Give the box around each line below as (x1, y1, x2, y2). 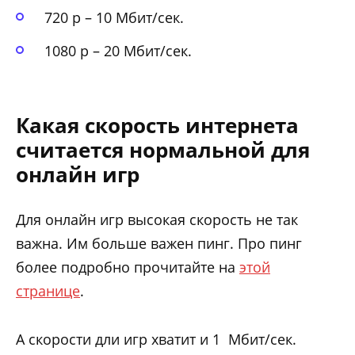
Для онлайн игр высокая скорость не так (16, 210, 298, 230)
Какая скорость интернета (16, 111, 299, 140)
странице (16, 281, 80, 301)
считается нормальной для (16, 136, 310, 165)
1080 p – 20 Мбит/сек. (44, 41, 192, 61)
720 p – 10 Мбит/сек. (44, 7, 184, 27)
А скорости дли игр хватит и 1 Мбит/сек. (16, 329, 296, 349)
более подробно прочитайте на (16, 258, 239, 277)
